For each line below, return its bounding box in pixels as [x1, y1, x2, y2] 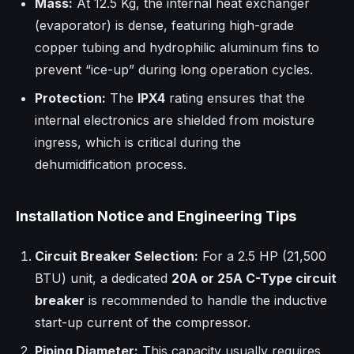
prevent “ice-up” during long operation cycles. [35, 62, 313, 78]
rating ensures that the [165, 90, 305, 107]
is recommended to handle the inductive [85, 292, 327, 309]
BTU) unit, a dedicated [35, 270, 171, 287]
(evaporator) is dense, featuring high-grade [35, 17, 294, 34]
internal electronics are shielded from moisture [35, 112, 314, 129]
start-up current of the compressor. [35, 314, 250, 331]
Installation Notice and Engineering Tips [16, 208, 296, 225]
